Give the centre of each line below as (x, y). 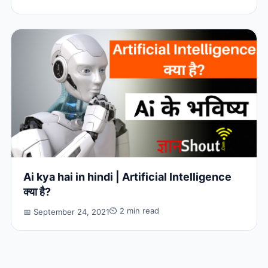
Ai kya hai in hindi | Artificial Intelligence (127, 177)
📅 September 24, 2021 (66, 212)
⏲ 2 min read (134, 211)
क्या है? (37, 192)
